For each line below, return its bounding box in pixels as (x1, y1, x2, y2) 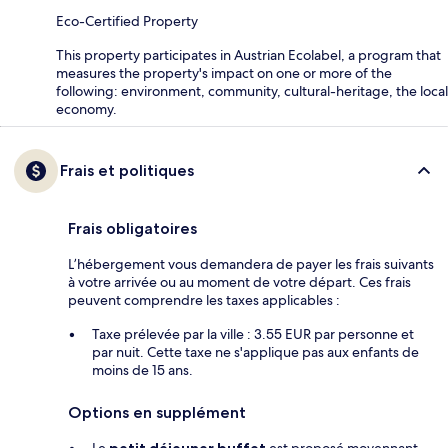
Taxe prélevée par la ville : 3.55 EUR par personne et (92, 324, 414, 343)
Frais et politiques (60, 160, 194, 180)
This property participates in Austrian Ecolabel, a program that (56, 45, 441, 64)
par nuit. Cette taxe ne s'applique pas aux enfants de (92, 342, 419, 361)
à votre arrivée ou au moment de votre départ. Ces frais (68, 272, 411, 291)
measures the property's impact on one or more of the (56, 63, 392, 82)
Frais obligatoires (68, 218, 197, 238)
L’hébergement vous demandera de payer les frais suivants (68, 254, 434, 273)
